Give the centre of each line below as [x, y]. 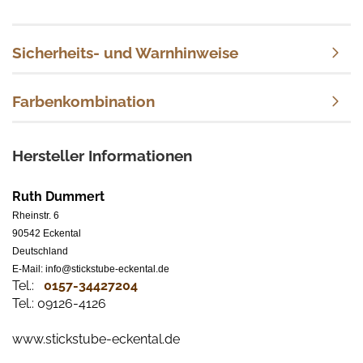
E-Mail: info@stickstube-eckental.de [91, 269]
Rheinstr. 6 [36, 216]
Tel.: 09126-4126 [59, 303]
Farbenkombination [83, 101]
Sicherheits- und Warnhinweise [125, 53]
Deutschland [40, 251]
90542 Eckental [47, 233]
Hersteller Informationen [102, 156]
